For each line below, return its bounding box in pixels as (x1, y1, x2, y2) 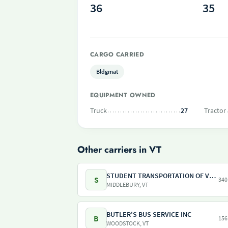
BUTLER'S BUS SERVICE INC (106, 210, 191, 219)
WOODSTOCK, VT (106, 219, 149, 227)
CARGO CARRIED (90, 50, 144, 59)
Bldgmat (96, 68, 118, 75)
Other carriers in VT (77, 143, 161, 156)
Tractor (204, 106, 226, 115)
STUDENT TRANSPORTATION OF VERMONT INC (209, 171, 216, 180)
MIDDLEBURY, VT (106, 181, 148, 188)
